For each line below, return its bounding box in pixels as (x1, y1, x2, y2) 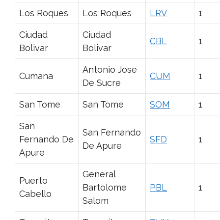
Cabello (19, 188, 52, 199)
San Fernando (82, 127, 141, 137)
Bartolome (82, 182, 127, 192)
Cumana (19, 70, 53, 81)
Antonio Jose (82, 64, 137, 75)
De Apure (82, 140, 122, 151)
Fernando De (19, 134, 74, 144)
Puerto (19, 175, 48, 186)
